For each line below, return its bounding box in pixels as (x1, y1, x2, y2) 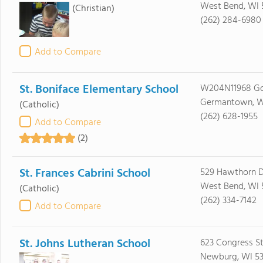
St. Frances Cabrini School (19, 164, 150, 183)
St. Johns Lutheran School (19, 235, 150, 254)
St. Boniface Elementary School (19, 80, 178, 99)
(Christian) (72, 1, 114, 16)
